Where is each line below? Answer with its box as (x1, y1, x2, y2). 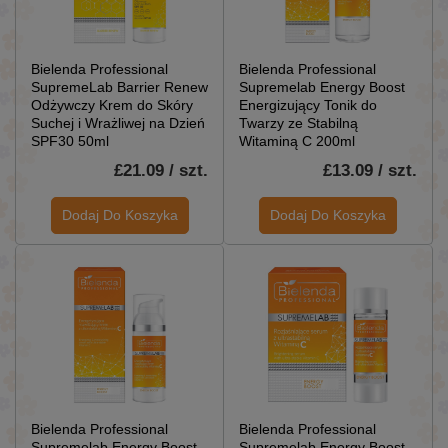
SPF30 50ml (31, 132, 109, 149)
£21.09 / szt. (114, 160, 208, 180)
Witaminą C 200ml (239, 132, 355, 149)
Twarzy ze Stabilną (239, 114, 358, 131)
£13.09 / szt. (323, 160, 417, 180)
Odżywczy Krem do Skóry (31, 96, 193, 113)
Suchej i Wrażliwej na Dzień (31, 114, 205, 131)
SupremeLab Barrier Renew (31, 78, 208, 95)
